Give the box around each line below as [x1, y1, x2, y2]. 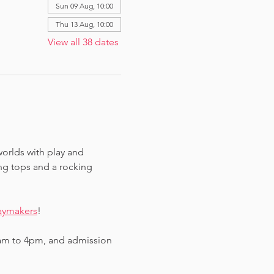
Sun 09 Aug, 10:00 [55, 1, 113, 10]
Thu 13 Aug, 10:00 [55, 20, 113, 29]
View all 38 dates [47, 36, 119, 48]
